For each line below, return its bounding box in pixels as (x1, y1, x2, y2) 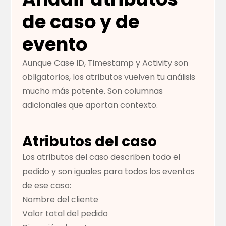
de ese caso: (22, 180, 72, 192)
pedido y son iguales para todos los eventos (22, 165, 195, 178)
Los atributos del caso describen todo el (22, 151, 181, 163)
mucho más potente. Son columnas (22, 85, 163, 97)
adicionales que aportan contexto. (22, 99, 158, 111)
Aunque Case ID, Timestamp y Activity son (22, 57, 189, 69)
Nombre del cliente (22, 194, 99, 206)
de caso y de (22, 9, 140, 35)
